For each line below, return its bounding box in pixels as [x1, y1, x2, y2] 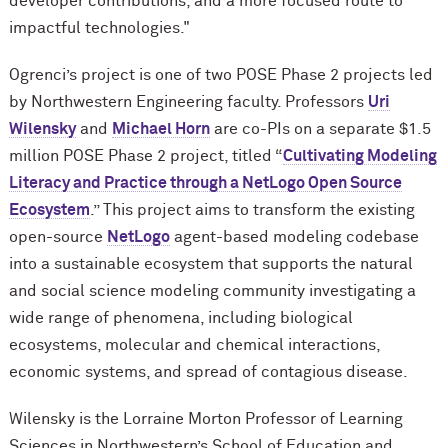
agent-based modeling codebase [169, 229, 419, 246]
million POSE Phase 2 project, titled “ [8, 148, 283, 165]
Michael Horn [111, 121, 210, 138]
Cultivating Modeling [282, 148, 437, 165]
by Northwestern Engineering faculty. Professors [8, 94, 368, 111]
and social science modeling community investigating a [8, 283, 416, 300]
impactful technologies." [8, 20, 190, 37]
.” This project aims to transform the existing [89, 202, 415, 219]
